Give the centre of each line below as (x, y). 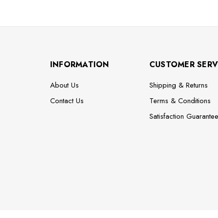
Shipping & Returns (178, 85)
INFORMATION (80, 65)
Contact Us (67, 101)
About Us (64, 85)
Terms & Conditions (180, 101)
